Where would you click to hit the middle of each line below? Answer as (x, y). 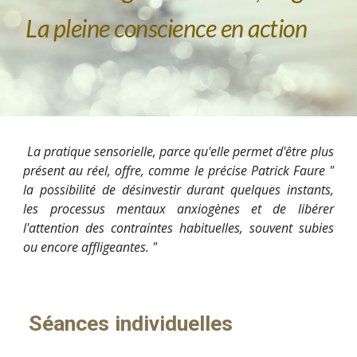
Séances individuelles (142, 324)
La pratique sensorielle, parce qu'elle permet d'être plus (178, 151)
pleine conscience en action (178, 28)
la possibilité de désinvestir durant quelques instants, (178, 190)
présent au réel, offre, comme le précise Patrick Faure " (178, 171)
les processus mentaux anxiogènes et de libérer (178, 209)
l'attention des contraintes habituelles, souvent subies (178, 228)
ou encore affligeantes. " (92, 247)
